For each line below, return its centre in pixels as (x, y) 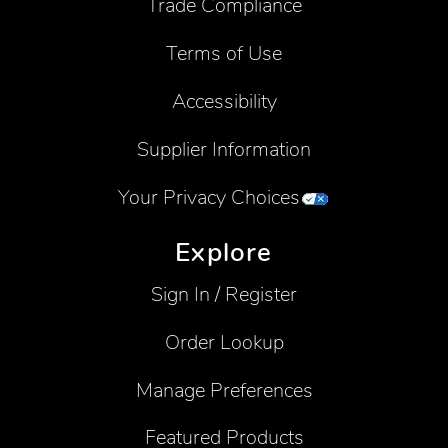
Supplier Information (224, 149)
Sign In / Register (224, 294)
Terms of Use (224, 53)
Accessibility (224, 101)
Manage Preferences (224, 390)
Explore (224, 253)
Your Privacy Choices (209, 197)
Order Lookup (224, 342)
